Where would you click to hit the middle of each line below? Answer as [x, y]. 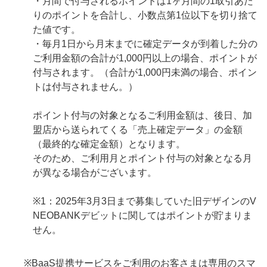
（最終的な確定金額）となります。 [109, 144]
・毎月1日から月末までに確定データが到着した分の [145, 44]
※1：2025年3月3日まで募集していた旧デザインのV [145, 201]
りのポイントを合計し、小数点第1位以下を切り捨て [145, 15]
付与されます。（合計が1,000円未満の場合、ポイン [145, 72]
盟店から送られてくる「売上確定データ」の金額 [138, 130]
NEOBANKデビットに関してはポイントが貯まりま [142, 215]
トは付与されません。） [85, 87]
